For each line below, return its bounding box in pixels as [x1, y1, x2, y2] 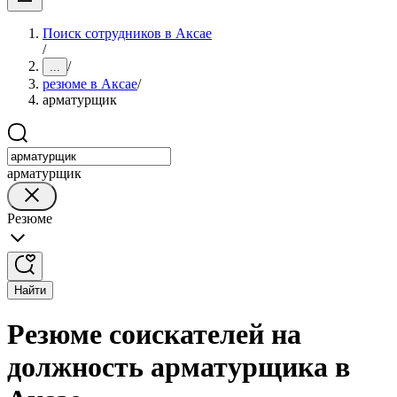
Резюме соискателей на [7, 318, 301, 351]
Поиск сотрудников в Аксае [43, 26, 212, 41]
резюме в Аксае [43, 76, 137, 91]
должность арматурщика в [7, 351, 350, 384]
